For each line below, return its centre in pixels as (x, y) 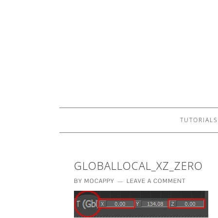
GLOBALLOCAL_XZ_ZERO (138, 165)
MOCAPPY (99, 181)
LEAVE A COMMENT (156, 181)
